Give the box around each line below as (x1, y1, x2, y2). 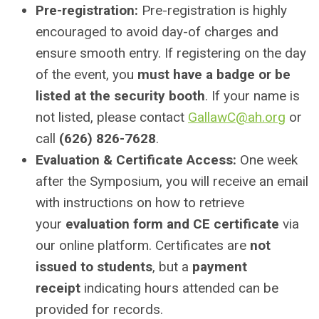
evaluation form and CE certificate (66, 215, 279, 232)
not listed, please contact (36, 108, 184, 125)
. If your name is (205, 87, 300, 104)
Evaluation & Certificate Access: (36, 151, 236, 168)
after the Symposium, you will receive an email (36, 172, 308, 189)
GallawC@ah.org (188, 108, 286, 125)
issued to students (36, 258, 152, 275)
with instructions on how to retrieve (36, 194, 244, 211)
